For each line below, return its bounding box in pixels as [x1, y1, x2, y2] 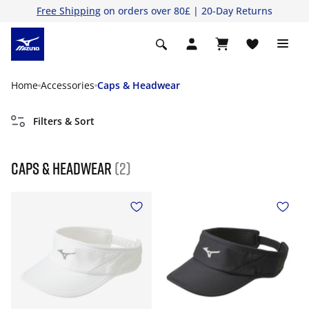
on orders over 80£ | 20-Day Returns [101, 4, 272, 17]
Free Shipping [37, 4, 101, 17]
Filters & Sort [33, 114, 94, 128]
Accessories [41, 79, 94, 92]
